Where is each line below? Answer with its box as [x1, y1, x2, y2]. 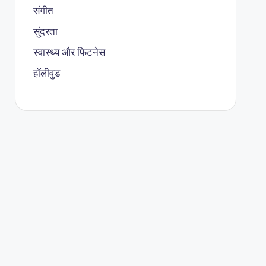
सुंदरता [33, 25, 58, 38]
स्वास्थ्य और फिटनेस [33, 46, 105, 59]
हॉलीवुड [33, 66, 60, 80]
